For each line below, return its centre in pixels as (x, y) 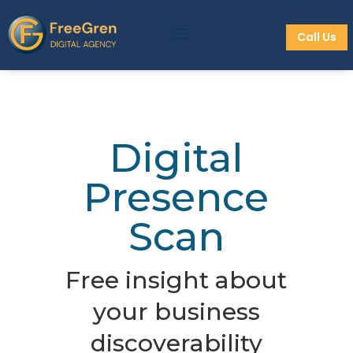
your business (176, 312)
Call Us (316, 37)
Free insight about (176, 281)
